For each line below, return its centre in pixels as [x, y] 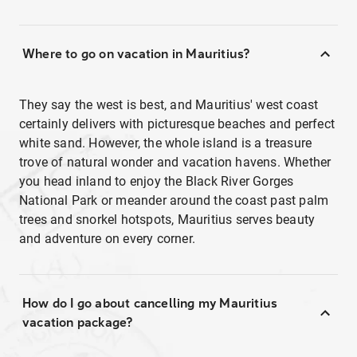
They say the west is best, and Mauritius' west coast [169, 105]
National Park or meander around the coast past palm [174, 200]
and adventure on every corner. [110, 239]
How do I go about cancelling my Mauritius [150, 303]
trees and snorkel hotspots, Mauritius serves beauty [167, 220]
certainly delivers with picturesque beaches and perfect [177, 124]
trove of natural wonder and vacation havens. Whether [175, 162]
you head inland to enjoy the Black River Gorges [157, 181]
